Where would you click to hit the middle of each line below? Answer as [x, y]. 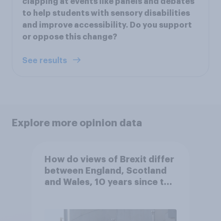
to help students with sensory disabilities [106, 13]
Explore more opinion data [77, 123]
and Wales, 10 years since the [109, 182]
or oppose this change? [70, 37]
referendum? [74, 194]
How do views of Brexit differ [109, 160]
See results [46, 60]
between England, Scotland [105, 171]
